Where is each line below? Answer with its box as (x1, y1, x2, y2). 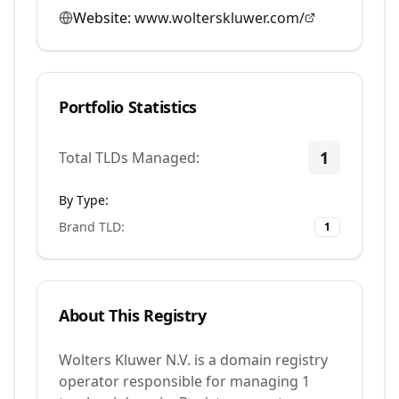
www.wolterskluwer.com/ (134, 8, 305, 28)
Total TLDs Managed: (59, 148, 199, 167)
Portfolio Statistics (59, 96, 197, 118)
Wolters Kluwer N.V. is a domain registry (59, 350, 328, 370)
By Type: (59, 191, 109, 208)
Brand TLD (59, 218, 121, 235)
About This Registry (59, 305, 207, 326)
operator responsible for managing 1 (59, 371, 310, 391)
